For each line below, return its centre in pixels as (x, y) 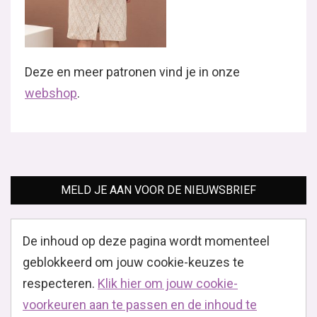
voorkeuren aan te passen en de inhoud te (140, 305)
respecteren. (60, 284)
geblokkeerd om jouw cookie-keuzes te (133, 263)
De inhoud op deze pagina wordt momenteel (146, 241)
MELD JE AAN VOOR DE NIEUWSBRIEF (158, 190)
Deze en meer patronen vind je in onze (132, 72)
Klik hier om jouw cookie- (168, 284)
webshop (51, 93)
